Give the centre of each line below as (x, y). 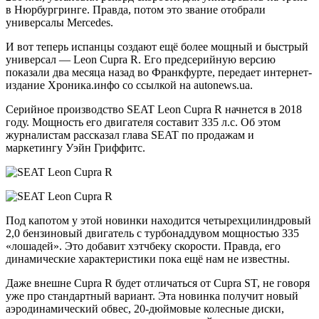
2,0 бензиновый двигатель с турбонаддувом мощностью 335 (152, 233)
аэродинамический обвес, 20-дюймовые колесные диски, (145, 308)
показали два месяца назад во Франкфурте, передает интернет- (159, 72)
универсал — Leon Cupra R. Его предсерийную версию (141, 59)
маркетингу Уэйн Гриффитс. (75, 147)
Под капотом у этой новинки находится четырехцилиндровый (158, 220)
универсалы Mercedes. (59, 22)
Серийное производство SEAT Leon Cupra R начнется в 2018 (154, 109)
